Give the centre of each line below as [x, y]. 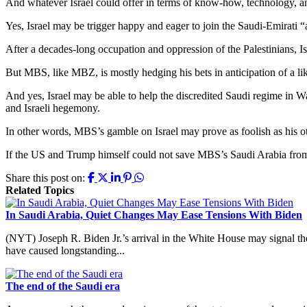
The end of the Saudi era [63, 286]
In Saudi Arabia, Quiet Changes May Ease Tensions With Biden [154, 214]
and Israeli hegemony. [53, 108]
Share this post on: [45, 177]
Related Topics [40, 190]
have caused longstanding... [65, 250]
